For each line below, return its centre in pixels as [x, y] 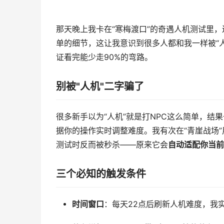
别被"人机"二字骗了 [100, 86]
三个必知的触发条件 [101, 174]
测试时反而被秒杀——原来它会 [112, 145]
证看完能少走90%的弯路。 [104, 57]
